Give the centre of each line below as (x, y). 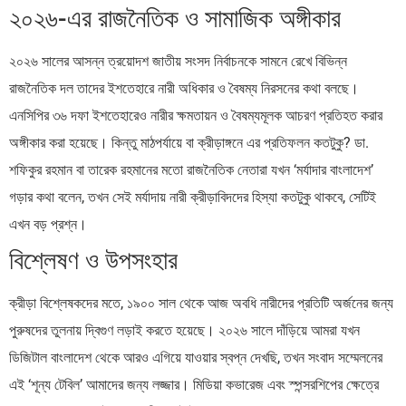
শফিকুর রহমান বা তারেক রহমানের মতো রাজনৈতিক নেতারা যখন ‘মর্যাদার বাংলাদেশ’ (191, 169)
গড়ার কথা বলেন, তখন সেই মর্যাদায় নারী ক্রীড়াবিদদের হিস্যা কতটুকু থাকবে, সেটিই (193, 197)
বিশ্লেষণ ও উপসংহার (93, 260)
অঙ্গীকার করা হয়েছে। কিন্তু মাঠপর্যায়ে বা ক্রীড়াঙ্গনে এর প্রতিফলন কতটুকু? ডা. (189, 142)
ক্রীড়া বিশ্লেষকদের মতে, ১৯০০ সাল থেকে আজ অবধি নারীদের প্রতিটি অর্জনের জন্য (201, 303)
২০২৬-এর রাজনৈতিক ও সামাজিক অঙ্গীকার (175, 18)
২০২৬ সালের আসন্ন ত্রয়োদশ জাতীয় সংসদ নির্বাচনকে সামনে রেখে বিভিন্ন (178, 61)
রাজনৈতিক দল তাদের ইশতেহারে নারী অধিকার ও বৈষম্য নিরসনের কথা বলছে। (184, 88)
